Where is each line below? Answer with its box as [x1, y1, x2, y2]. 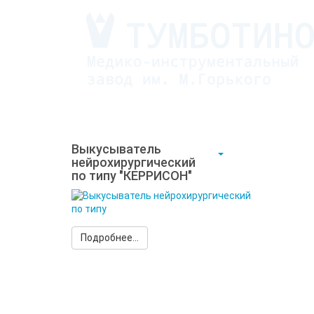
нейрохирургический [71, 155, 196, 170]
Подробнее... [81, 232, 139, 243]
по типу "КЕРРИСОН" [71, 168, 192, 183]
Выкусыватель [71, 142, 161, 156]
